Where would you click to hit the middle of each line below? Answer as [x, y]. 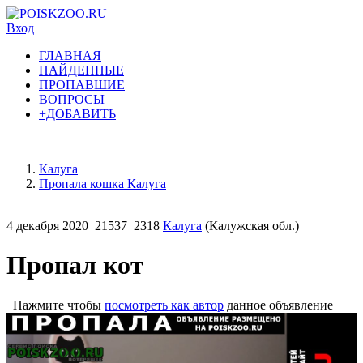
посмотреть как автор [164, 305]
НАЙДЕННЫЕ [81, 70]
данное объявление [278, 305]
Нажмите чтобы [56, 305]
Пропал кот [75, 265]
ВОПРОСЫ [72, 99]
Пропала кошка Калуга [102, 184]
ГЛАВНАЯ [70, 56]
